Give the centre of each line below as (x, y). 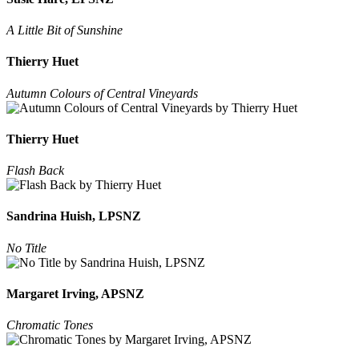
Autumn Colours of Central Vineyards (102, 93)
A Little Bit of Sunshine (65, 30)
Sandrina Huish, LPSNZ (74, 216)
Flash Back (35, 171)
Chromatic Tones (50, 325)
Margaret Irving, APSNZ (75, 293)
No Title (26, 248)
